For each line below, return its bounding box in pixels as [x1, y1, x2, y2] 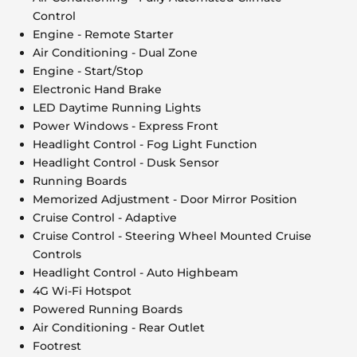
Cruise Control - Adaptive [33, 210, 177, 225]
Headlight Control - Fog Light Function [33, 136, 257, 151]
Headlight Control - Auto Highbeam [33, 265, 238, 280]
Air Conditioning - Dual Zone [33, 45, 198, 60]
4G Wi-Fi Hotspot [33, 283, 131, 298]
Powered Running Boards [33, 301, 182, 316]
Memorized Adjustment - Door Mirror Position [33, 191, 297, 206]
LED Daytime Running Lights [33, 100, 201, 115]
